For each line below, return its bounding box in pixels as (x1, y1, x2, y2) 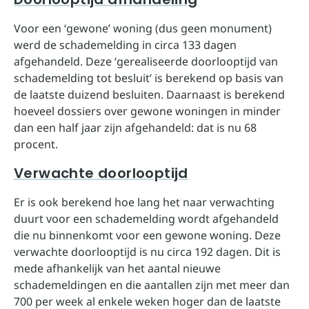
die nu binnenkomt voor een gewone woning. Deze (14, 228, 281, 243)
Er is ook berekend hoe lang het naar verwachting (14, 195, 275, 210)
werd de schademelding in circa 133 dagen (14, 37, 237, 52)
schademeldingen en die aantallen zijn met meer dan (14, 277, 290, 292)
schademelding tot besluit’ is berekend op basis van (14, 70, 283, 86)
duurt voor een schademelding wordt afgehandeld (14, 211, 279, 226)
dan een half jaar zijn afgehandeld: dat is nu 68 (14, 120, 257, 135)
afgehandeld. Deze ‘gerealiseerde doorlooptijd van (14, 54, 278, 69)
